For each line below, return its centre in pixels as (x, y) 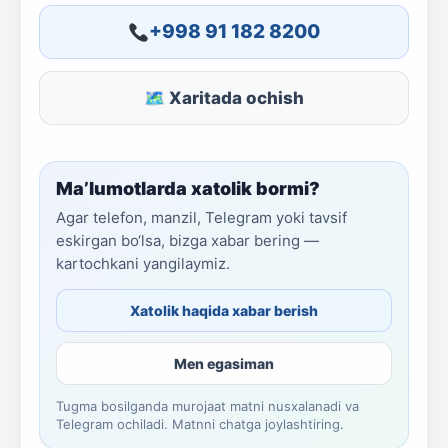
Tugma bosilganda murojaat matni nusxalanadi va (207, 406)
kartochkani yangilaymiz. (143, 263)
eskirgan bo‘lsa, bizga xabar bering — (187, 240)
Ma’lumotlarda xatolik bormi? (188, 188)
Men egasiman (224, 363)
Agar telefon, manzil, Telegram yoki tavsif (201, 217)
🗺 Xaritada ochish (224, 98)
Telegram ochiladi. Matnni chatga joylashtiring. (200, 424)
